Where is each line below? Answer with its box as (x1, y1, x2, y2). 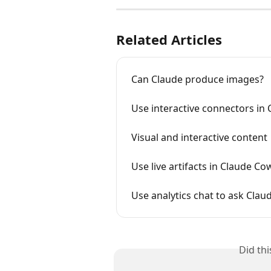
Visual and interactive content (131, 131, 267, 145)
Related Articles (116, 30, 222, 49)
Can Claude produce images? (131, 73, 264, 87)
